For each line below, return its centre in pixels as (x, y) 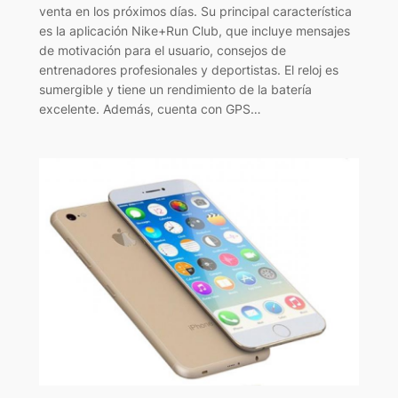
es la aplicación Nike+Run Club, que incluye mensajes (194, 31)
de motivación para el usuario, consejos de (162, 51)
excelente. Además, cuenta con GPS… (150, 109)
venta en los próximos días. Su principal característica (195, 12)
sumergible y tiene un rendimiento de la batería (175, 90)
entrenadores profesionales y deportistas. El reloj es (188, 70)
